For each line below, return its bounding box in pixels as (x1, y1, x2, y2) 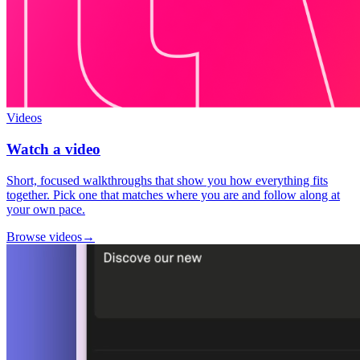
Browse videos (6, 229, 82, 243)
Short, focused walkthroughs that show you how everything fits (6, 173, 328, 187)
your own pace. (6, 202, 85, 216)
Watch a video (6, 140, 100, 157)
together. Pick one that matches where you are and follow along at (6, 187, 340, 202)
